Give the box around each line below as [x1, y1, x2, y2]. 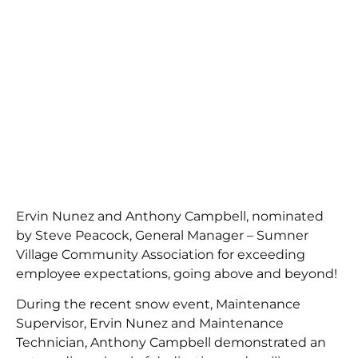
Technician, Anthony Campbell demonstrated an [16, 335, 326, 351]
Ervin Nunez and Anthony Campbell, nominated [16, 209, 324, 224]
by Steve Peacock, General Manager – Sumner [16, 228, 308, 243]
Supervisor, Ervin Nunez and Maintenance [16, 316, 284, 332]
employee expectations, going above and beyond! [16, 266, 337, 281]
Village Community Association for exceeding [16, 247, 305, 262]
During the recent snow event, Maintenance [16, 296, 300, 312]
